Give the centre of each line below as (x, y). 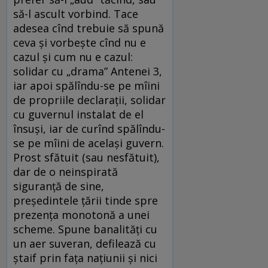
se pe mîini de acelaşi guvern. (89, 143)
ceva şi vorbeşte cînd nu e (80, 43)
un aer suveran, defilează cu (85, 244)
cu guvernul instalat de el (78, 115)
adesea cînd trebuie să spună (89, 28)
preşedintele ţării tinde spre (86, 201)
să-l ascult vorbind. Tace (76, 14)
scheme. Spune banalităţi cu (85, 229)
